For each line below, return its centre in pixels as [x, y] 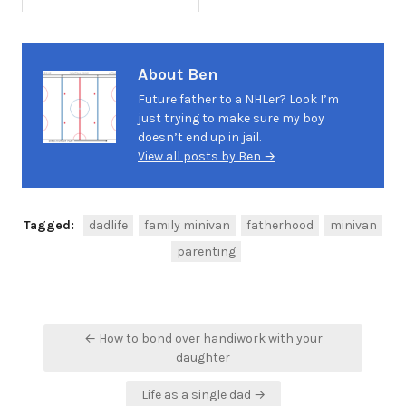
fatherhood [280, 225]
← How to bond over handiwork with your [203, 338]
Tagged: [51, 225]
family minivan [187, 225]
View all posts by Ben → [207, 156]
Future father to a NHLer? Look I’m [238, 99]
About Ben [178, 74]
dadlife [108, 225]
